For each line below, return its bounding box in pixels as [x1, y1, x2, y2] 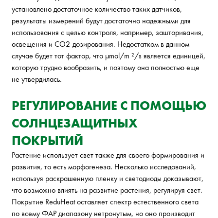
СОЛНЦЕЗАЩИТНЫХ [12, 115, 137, 132]
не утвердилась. [12, 74, 62, 85]
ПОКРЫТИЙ [12, 132, 83, 149]
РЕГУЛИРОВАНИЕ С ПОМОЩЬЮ [12, 97, 206, 114]
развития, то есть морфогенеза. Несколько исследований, [12, 162, 196, 172]
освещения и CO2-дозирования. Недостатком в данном [12, 39, 189, 50]
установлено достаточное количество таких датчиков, [12, 4, 182, 15]
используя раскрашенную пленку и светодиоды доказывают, [12, 173, 203, 184]
